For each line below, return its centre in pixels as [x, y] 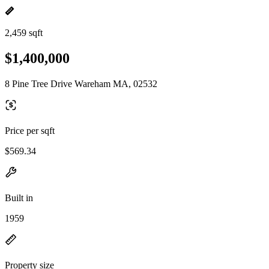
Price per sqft [30, 130]
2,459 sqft [24, 33]
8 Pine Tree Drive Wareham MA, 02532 [81, 83]
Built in [19, 198]
